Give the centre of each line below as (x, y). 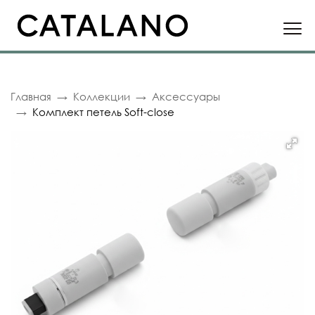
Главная (31, 96)
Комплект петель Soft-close (103, 112)
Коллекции (102, 96)
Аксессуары (186, 96)
